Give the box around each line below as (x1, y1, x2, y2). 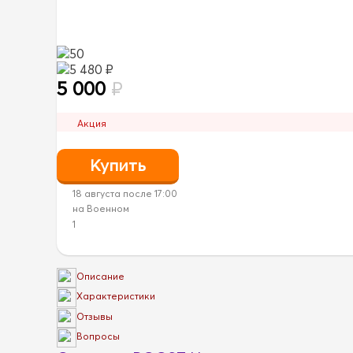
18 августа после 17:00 (72, 187, 177, 199)
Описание (76, 270, 124, 283)
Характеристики (76, 290, 155, 303)
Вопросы (76, 330, 120, 343)
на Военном (72, 203, 129, 215)
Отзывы (76, 310, 113, 323)
